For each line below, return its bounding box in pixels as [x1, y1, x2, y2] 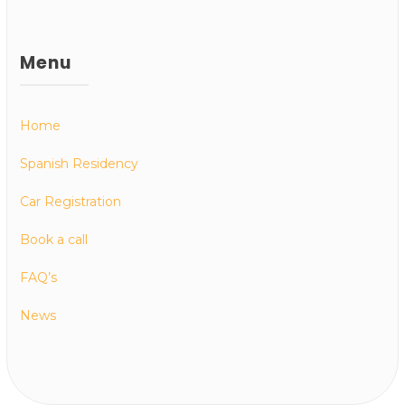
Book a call [20, 231, 88, 249]
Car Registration [20, 193, 121, 211]
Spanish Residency [20, 155, 138, 173]
